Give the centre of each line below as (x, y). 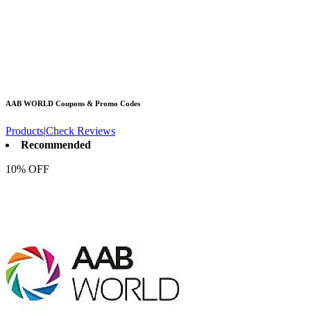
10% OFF (27, 169)
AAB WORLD (30, 104)
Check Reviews (81, 131)
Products (25, 131)
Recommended (56, 145)
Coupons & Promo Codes (97, 104)
